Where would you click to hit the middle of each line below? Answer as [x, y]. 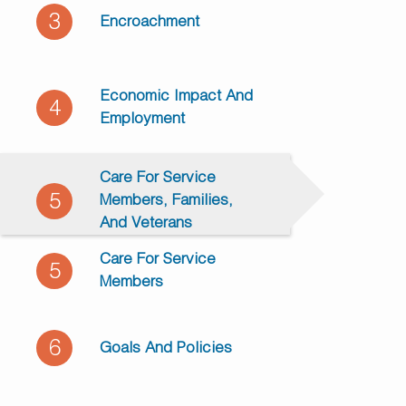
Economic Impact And [176, 97]
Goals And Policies [166, 348]
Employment [142, 119]
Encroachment [150, 22]
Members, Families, [166, 201]
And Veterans [146, 223]
